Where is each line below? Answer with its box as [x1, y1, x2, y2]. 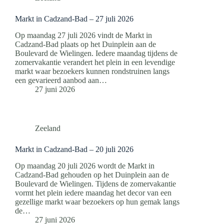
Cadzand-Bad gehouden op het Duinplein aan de [15, 170, 169, 179]
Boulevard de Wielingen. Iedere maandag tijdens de [15, 49, 177, 58]
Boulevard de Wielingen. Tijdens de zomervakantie [15, 179, 176, 188]
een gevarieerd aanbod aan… [15, 76, 107, 85]
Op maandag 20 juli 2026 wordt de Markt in [15, 161, 154, 170]
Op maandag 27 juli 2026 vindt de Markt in [15, 31, 152, 40]
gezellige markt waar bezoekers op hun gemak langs [15, 197, 179, 206]
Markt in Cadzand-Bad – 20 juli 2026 [15, 145, 133, 154]
